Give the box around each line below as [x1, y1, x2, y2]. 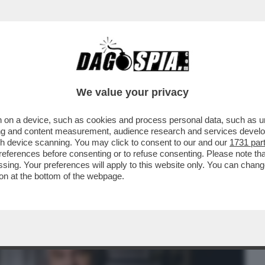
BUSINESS [8, 68, 54, 82]
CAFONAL [69, 68, 111, 82]
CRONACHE [127, 68, 176, 82]
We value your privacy [76, 86, 189, 98]
